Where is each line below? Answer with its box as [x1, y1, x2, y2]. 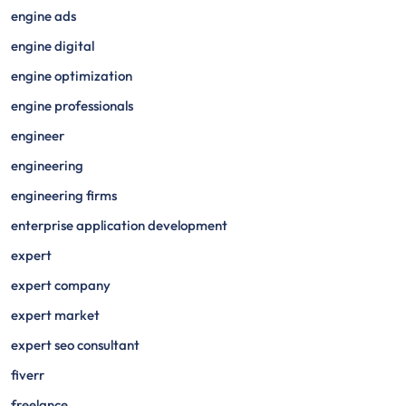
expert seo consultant [11, 336, 140, 353]
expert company [11, 276, 111, 294]
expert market [11, 306, 100, 324]
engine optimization [11, 67, 132, 84]
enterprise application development [11, 217, 227, 234]
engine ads [11, 7, 76, 24]
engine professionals [11, 97, 133, 114]
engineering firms [11, 187, 117, 204]
